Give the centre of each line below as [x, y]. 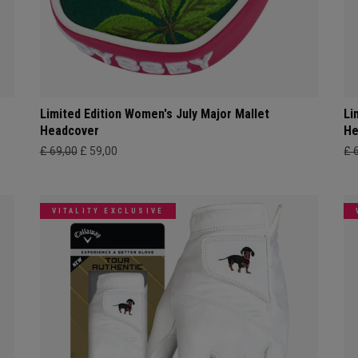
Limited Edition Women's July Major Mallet [154, 113]
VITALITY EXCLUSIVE [108, 211]
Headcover [69, 130]
